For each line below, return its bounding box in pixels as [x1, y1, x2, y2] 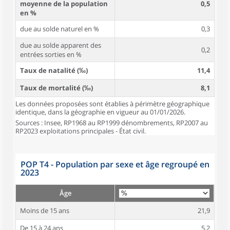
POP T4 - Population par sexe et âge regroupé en [21, 159, 209, 170]
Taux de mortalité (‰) [20, 83, 93, 92]
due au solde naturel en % [20, 24, 99, 33]
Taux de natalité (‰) [20, 66, 88, 75]
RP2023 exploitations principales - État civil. [15, 126, 146, 136]
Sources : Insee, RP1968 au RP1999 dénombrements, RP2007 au [15, 118, 208, 127]
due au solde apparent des [20, 41, 101, 50]
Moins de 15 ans [20, 206, 69, 215]
